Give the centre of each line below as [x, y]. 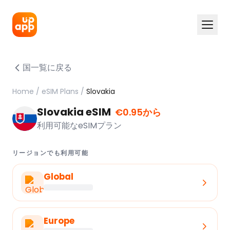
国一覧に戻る [47, 68]
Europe [59, 221]
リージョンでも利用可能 [51, 153]
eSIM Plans [60, 91]
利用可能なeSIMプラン [79, 126]
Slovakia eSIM [75, 112]
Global [59, 177]
